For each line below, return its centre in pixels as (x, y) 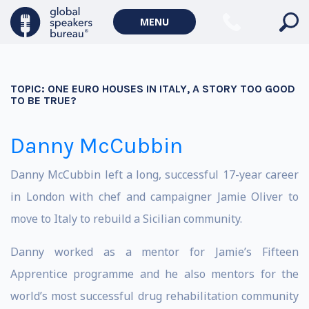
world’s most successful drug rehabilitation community (154, 296)
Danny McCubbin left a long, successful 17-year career (154, 175)
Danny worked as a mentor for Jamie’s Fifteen (154, 252)
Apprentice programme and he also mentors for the (154, 274)
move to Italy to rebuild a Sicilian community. (126, 219)
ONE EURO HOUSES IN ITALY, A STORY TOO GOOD (171, 89)
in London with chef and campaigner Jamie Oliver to (154, 197)
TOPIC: (29, 89)
